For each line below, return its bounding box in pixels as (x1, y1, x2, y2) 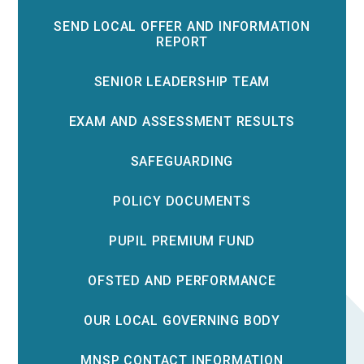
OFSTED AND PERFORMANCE (88, 272, 276, 288)
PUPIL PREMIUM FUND (108, 232, 256, 249)
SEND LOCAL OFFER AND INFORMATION (54, 18, 310, 34)
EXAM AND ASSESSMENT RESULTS (68, 113, 296, 129)
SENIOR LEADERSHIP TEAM (93, 73, 271, 89)
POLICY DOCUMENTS (113, 193, 251, 209)
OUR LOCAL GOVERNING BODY (83, 312, 281, 328)
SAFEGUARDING (130, 153, 234, 169)
